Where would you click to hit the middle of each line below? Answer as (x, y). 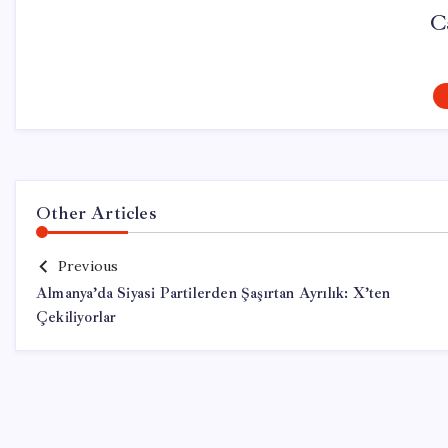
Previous (88, 266)
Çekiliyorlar (76, 317)
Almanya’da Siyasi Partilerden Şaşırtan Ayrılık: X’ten (213, 293)
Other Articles (96, 213)
